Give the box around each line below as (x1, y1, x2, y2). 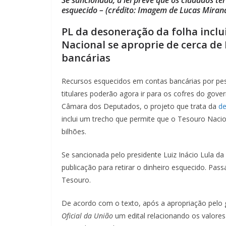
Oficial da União (62, 210, 113, 220)
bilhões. (62, 126, 88, 136)
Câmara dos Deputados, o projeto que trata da (62, 101, 218, 111)
